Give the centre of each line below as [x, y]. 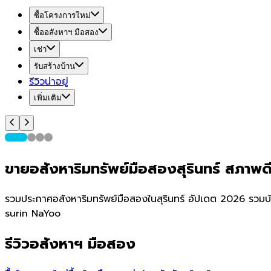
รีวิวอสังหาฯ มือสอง [70, 243]
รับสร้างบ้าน [54, 66]
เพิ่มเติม [48, 98]
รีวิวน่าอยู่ [49, 82]
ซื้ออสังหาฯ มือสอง [66, 32]
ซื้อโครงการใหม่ [62, 15]
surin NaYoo [33, 213]
